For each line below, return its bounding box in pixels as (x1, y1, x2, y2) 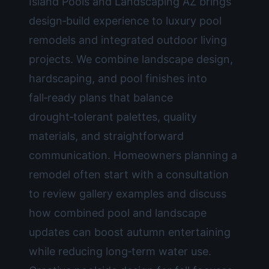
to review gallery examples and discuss (29, 187, 226, 200)
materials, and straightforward (29, 130, 184, 142)
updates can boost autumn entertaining (29, 226, 231, 238)
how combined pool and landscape (29, 207, 207, 219)
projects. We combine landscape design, (29, 53, 233, 65)
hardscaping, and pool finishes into (29, 72, 207, 85)
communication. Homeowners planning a (29, 149, 237, 162)
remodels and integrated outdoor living (29, 34, 227, 46)
